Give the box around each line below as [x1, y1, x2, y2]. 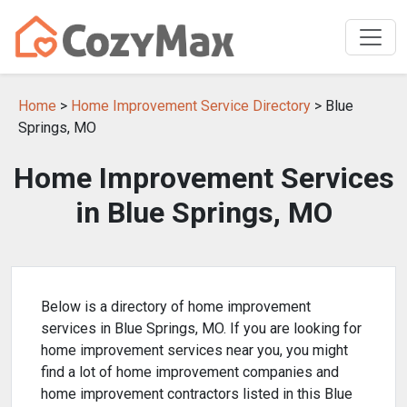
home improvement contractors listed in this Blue [41, 385, 352, 402]
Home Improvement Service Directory [71, 97, 311, 114]
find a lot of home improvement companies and [41, 363, 339, 381]
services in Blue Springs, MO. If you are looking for [41, 320, 362, 337]
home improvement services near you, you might [41, 342, 348, 359]
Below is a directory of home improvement [41, 298, 311, 315]
